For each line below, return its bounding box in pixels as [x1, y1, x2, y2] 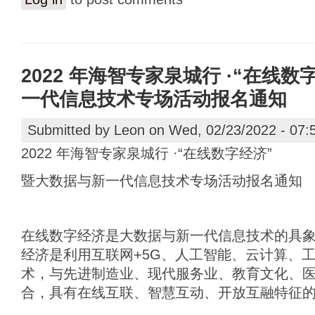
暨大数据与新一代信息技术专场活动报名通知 [21, 173, 302, 188]
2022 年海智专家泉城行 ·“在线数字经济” [21, 146, 272, 161]
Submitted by [27, 122, 114, 138]
